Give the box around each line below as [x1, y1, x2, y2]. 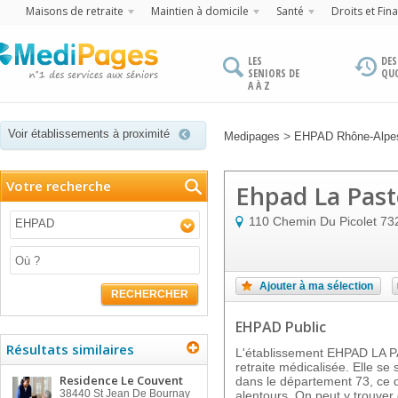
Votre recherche [6, 177, 111, 195]
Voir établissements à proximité [8, 127, 170, 140]
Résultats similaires [6, 340, 134, 358]
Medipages [224, 130, 280, 143]
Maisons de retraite [26, 4, 123, 19]
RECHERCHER [111, 288, 188, 300]
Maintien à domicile [151, 4, 249, 19]
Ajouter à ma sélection [259, 280, 373, 292]
